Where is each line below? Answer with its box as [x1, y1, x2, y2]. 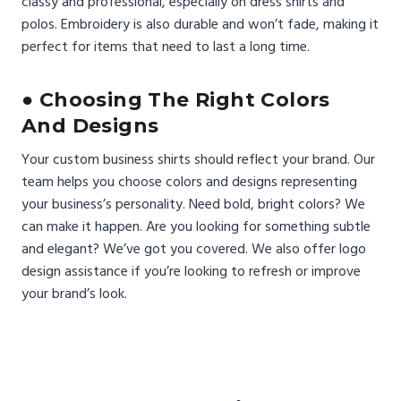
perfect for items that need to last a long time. [21, 36, 310, 56]
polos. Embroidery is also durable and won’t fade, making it [21, 13, 379, 34]
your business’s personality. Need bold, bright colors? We [21, 193, 365, 214]
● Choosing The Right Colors [21, 87, 330, 112]
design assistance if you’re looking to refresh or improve [21, 260, 361, 281]
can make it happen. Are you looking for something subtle [21, 216, 371, 236]
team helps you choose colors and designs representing [21, 171, 357, 192]
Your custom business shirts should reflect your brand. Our [21, 149, 375, 169]
